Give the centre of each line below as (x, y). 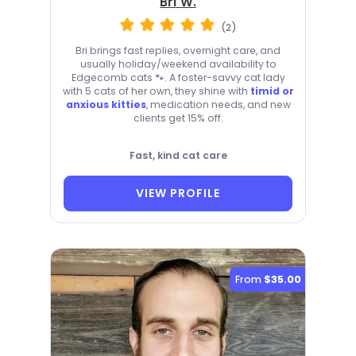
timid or (272, 91)
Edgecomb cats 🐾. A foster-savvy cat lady (178, 77)
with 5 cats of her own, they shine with (156, 91)
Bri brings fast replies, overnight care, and (178, 50)
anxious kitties (106, 104)
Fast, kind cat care (178, 155)
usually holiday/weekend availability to (178, 64)
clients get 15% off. (178, 118)
